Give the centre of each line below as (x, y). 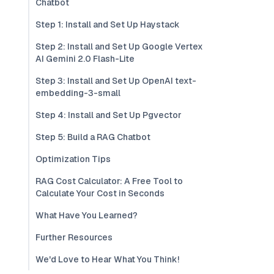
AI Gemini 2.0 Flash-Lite (85, 59)
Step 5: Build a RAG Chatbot (93, 137)
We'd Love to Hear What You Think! (107, 259)
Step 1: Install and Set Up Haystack (108, 24)
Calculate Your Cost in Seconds (100, 193)
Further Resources (74, 237)
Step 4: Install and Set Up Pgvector (109, 115)
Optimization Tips (73, 159)
